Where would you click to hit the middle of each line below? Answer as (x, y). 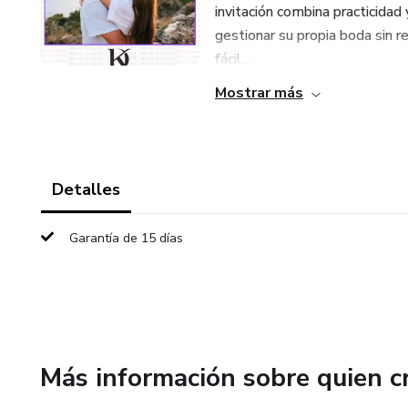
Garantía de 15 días (126, 238)
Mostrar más (259, 93)
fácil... (232, 59)
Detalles (86, 189)
